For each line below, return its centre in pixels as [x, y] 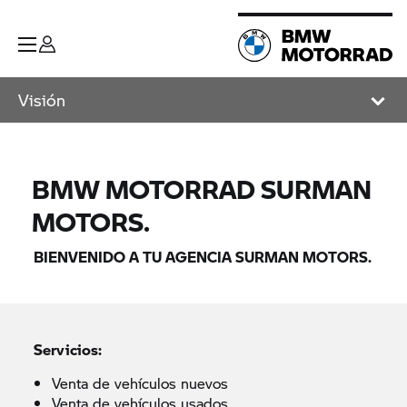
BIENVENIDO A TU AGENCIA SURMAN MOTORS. [203, 257]
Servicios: [68, 349]
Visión [42, 100]
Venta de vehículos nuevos [140, 383]
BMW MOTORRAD [144, 189]
